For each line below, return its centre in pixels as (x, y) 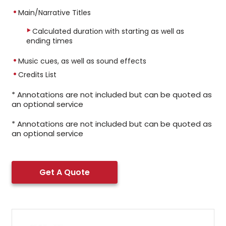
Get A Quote (65, 173)
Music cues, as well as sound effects (82, 61)
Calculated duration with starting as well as (108, 32)
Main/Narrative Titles (55, 13)
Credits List (38, 75)
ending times (50, 41)
